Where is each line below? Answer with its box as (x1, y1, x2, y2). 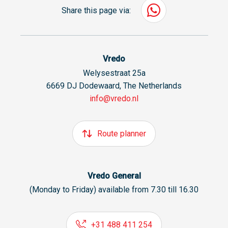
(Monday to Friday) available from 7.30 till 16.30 (30, 185, 198, 195)
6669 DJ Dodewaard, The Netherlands (46, 80, 182, 91)
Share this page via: (62, 5, 131, 15)
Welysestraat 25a (82, 68, 146, 78)
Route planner (97, 128, 146, 138)
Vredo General (87, 170, 141, 181)
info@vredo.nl (90, 93, 138, 103)
